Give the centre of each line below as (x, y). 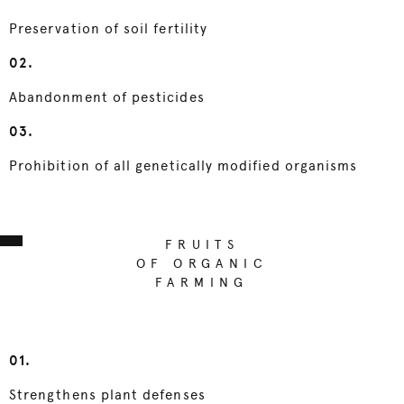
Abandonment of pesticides (107, 98)
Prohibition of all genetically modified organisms (184, 166)
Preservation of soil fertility (109, 29)
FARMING (202, 283)
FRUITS (202, 245)
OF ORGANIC (202, 264)
